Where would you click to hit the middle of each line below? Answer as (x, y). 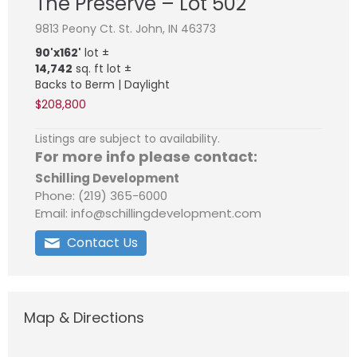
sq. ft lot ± (102, 69)
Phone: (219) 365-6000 (101, 196)
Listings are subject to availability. (127, 139)
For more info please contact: (146, 157)
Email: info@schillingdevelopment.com (148, 214)
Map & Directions (84, 318)
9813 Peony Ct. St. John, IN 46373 (126, 29)
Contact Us (102, 243)
